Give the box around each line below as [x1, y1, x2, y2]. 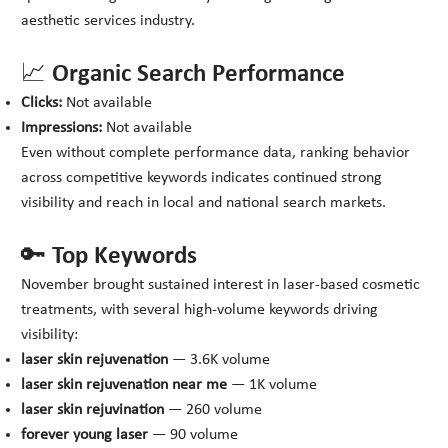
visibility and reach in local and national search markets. [21, 195, 387, 212]
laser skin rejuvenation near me [21, 377, 228, 394]
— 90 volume [148, 427, 239, 444]
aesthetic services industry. [21, 13, 196, 30]
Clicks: [21, 95, 63, 112]
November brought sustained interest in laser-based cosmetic [21, 277, 421, 294]
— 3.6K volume [168, 352, 271, 369]
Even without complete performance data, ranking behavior [21, 145, 411, 162]
